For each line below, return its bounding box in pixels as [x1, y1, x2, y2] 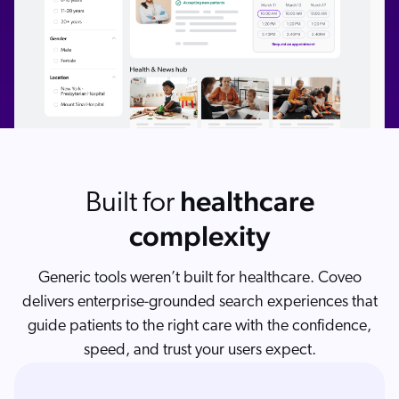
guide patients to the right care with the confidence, [28, 318, 371, 336]
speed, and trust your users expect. [83, 342, 316, 360]
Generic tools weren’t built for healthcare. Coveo [37, 270, 362, 288]
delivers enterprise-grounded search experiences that [21, 294, 378, 312]
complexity [129, 219, 270, 253]
